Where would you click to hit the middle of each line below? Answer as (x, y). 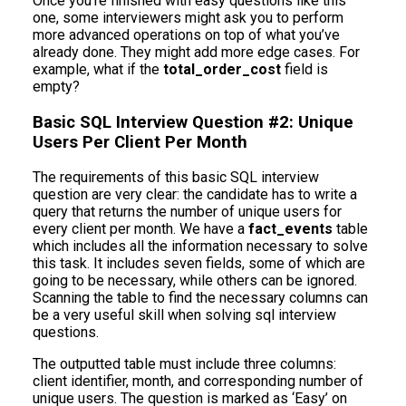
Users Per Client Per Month (140, 142)
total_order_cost (222, 69)
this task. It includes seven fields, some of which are (199, 264)
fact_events (290, 229)
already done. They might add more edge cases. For (196, 52)
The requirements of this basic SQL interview (176, 178)
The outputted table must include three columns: (184, 364)
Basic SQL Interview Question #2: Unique (193, 122)
